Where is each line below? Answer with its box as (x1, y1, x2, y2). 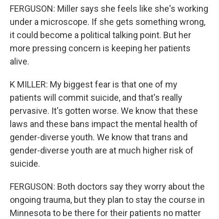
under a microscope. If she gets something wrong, (10, 17, 205, 27)
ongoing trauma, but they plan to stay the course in (10, 195, 205, 205)
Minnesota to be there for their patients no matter (10, 208, 201, 218)
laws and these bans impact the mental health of (10, 119, 198, 129)
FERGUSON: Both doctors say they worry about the (10, 181, 205, 192)
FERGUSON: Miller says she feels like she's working (10, 3, 208, 14)
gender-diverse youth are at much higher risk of (10, 145, 194, 155)
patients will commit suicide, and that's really (10, 92, 182, 103)
